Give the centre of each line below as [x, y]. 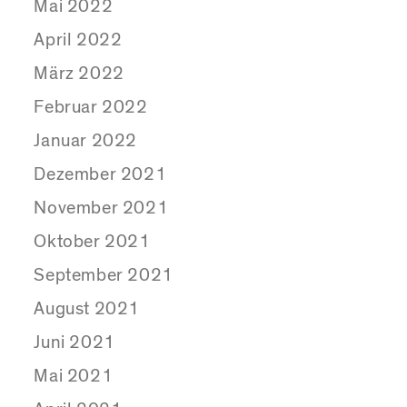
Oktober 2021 [92, 241]
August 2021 [87, 308]
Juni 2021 [74, 342]
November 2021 [101, 208]
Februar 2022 [91, 107]
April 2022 [78, 40]
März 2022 [79, 73]
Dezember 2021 [100, 174]
